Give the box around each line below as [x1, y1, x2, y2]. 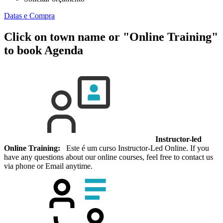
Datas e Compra [4, 11, 55, 20]
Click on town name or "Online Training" [4, 30, 218, 44]
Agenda [42, 44, 83, 57]
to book [4, 44, 42, 57]
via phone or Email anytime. [4, 162, 93, 171]
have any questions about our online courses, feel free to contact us [4, 153, 213, 162]
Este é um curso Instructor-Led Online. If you [60, 144, 209, 153]
